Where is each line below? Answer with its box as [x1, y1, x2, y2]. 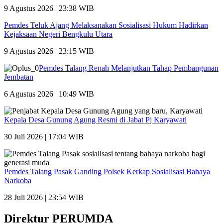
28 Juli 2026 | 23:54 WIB [4, 193, 84, 202]
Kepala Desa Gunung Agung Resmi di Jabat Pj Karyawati [4, 115, 187, 124]
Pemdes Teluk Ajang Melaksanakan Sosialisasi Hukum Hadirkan [4, 21, 208, 30]
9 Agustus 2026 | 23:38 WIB [4, 4, 94, 13]
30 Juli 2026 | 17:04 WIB [4, 132, 84, 141]
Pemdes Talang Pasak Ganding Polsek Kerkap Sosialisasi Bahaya [4, 167, 210, 176]
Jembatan [4, 73, 33, 82]
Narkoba [4, 176, 31, 185]
